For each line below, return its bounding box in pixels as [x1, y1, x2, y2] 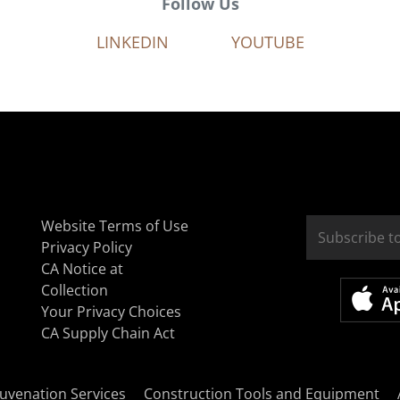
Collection [41, 280, 108, 300]
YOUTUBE [230, 30, 304, 53]
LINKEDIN [96, 30, 169, 53]
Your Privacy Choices [41, 302, 181, 321]
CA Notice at [41, 259, 123, 279]
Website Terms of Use [41, 216, 188, 236]
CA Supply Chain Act [41, 323, 175, 343]
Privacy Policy [41, 237, 132, 257]
